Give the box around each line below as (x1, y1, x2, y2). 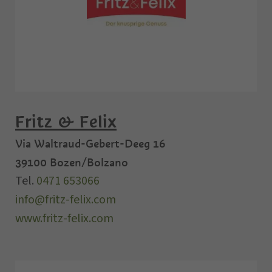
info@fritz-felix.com (15, 191, 116, 209)
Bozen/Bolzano (50, 155, 128, 170)
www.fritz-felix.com (15, 210, 114, 228)
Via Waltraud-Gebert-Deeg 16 (15, 137, 165, 151)
